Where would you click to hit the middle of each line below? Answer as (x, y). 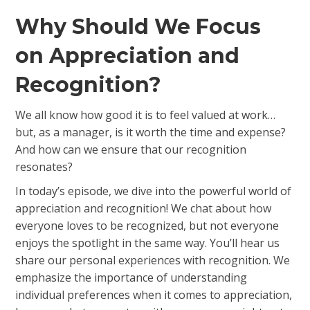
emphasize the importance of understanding (131, 277)
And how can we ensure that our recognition (131, 149)
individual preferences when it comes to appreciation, (154, 295)
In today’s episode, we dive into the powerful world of (154, 191)
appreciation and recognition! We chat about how (144, 208)
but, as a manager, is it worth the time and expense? (151, 132)
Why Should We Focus (138, 27)
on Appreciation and (128, 56)
